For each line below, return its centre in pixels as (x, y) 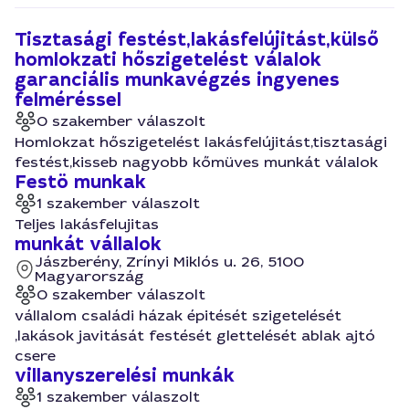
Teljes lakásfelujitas (87, 224)
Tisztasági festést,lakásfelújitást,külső (197, 40)
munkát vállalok (88, 244)
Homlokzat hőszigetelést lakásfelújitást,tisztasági (201, 142)
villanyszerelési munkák (125, 376)
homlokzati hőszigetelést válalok (168, 60)
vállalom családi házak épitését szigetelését (178, 315)
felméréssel (68, 100)
